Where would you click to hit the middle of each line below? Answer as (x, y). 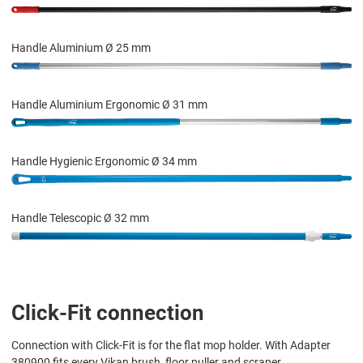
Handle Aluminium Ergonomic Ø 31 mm (109, 104)
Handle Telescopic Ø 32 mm (80, 218)
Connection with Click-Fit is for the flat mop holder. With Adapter (171, 345)
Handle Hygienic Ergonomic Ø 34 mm (104, 161)
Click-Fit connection (108, 312)
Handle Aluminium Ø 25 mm (81, 47)
